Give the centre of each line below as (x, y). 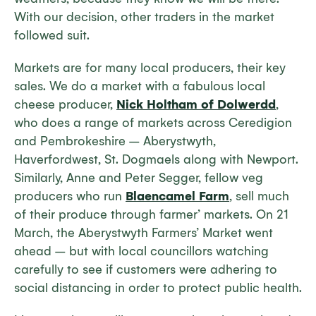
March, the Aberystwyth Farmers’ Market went (144, 233)
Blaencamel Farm (177, 196)
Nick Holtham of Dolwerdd (196, 105)
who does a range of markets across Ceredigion (153, 123)
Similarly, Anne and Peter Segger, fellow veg (139, 178)
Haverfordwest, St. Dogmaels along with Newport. (156, 160)
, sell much (259, 196)
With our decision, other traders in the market (144, 17)
